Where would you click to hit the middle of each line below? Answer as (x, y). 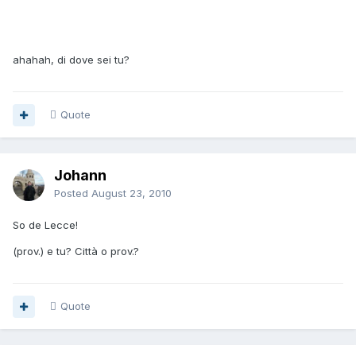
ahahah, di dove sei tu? (71, 60)
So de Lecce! (45, 225)
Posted (73, 193)
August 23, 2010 (132, 193)
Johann (80, 176)
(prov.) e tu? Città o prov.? (76, 252)
